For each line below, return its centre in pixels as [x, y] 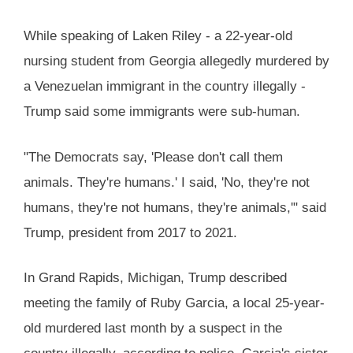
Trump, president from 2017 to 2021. [130, 232]
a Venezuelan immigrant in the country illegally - [165, 87]
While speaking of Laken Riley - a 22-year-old [158, 36]
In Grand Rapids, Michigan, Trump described [155, 278]
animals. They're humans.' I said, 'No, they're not [167, 182]
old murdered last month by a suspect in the [153, 329]
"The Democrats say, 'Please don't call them [153, 157]
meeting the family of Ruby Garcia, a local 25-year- [174, 303]
